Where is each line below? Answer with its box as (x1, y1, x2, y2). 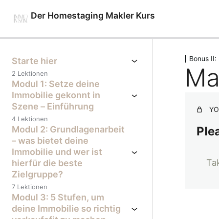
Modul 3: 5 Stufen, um (12, 192, 104, 202)
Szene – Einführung (12, 101, 94, 111)
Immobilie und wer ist (12, 147, 102, 157)
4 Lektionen (12, 115, 48, 123)
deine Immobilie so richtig (12, 203, 121, 214)
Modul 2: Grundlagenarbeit (12, 124, 125, 134)
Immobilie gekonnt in (12, 90, 100, 100)
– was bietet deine (12, 135, 88, 146)
